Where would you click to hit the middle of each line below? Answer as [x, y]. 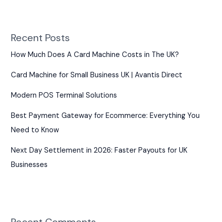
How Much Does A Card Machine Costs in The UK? [95, 55]
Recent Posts [41, 38]
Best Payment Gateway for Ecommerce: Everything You [106, 116]
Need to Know [35, 130]
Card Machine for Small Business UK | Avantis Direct [97, 75]
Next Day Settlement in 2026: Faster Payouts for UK [99, 151]
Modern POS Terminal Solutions [64, 96]
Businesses [29, 165]
